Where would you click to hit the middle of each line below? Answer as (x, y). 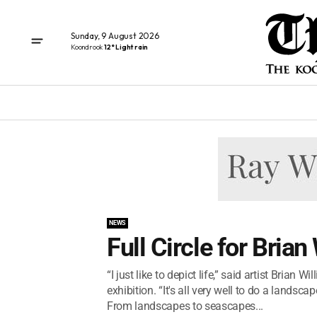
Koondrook (87, 47)
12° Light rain (126, 47)
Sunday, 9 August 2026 (115, 35)
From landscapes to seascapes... (185, 306)
